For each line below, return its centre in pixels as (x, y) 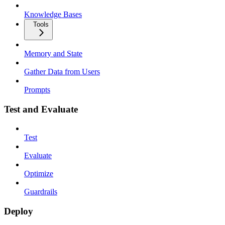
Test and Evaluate (41, 109)
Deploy (19, 211)
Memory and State (53, 53)
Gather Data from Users (62, 71)
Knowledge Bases (53, 14)
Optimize (39, 174)
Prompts (37, 89)
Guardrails (41, 192)
